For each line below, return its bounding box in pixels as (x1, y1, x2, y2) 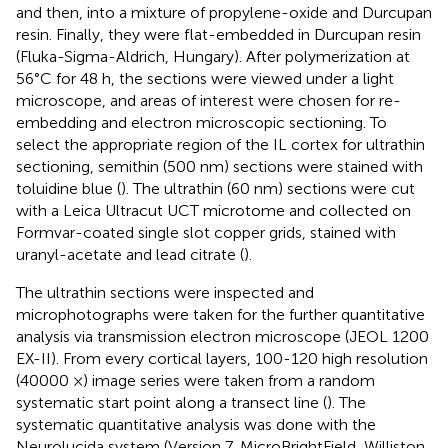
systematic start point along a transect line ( (16, 392, 327, 412)
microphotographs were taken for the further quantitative (16, 304, 425, 324)
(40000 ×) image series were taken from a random (16, 370, 375, 390)
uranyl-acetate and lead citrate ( (16, 244, 244, 264)
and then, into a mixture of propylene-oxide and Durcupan (16, 2, 432, 22)
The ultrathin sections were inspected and (16, 282, 314, 302)
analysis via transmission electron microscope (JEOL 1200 (16, 326, 429, 346)
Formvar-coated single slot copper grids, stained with (16, 222, 396, 242)
